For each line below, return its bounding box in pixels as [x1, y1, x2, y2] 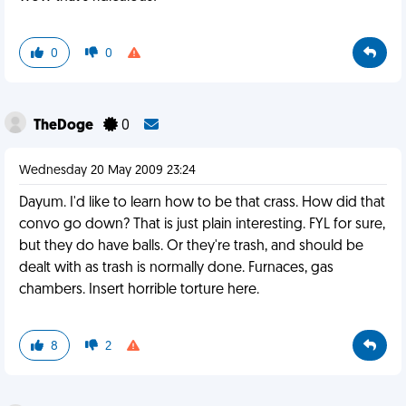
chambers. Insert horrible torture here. [19, 283, 259, 297]
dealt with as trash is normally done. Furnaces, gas [19, 261, 333, 275]
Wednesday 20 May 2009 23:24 [19, 164, 196, 178]
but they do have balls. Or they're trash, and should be [19, 239, 363, 254]
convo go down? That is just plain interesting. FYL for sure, [19, 217, 385, 232]
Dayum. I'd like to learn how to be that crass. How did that [19, 196, 385, 210]
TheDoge [34, 119, 96, 133]
